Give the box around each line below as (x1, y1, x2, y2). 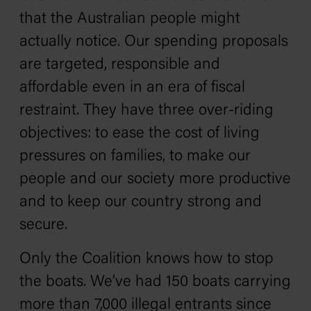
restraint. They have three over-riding (19, 103, 274, 119)
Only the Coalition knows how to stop (19, 251, 274, 267)
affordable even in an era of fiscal (19, 80, 245, 96)
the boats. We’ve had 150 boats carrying (19, 274, 291, 290)
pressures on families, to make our (19, 149, 251, 165)
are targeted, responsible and (19, 57, 220, 73)
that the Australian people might (19, 11, 240, 27)
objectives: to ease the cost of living (19, 126, 260, 142)
